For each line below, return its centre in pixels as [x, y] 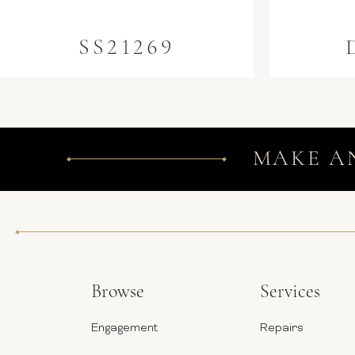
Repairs [281, 328]
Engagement [124, 328]
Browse [118, 292]
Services [290, 292]
